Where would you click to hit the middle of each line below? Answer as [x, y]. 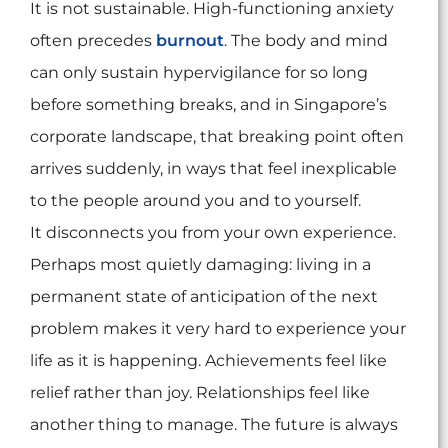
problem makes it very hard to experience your [218, 329]
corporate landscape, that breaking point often [217, 137]
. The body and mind [306, 41]
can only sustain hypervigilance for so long [199, 73]
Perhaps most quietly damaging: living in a [200, 265]
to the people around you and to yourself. [195, 201]
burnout [190, 41]
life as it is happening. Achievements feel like [208, 361]
